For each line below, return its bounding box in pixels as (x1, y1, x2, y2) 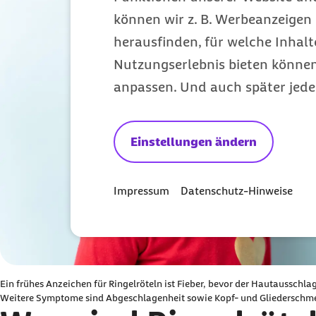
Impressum (114, 184, 169, 197)
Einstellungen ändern (130, 135, 257, 149)
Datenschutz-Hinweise (181, 184, 293, 197)
